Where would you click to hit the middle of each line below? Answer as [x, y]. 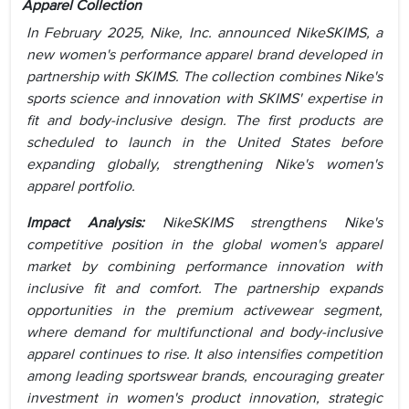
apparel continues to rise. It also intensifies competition [204, 355]
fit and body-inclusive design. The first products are [204, 121]
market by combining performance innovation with [204, 267]
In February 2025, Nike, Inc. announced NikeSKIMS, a [204, 33]
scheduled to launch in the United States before [204, 143]
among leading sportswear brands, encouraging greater [204, 377]
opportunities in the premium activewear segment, [204, 311]
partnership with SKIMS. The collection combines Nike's [204, 77]
